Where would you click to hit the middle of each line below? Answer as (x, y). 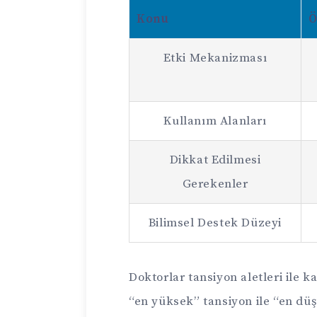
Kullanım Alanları (215, 121)
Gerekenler (215, 184)
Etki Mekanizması (215, 58)
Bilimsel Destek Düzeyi (215, 223)
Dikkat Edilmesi (215, 160)
